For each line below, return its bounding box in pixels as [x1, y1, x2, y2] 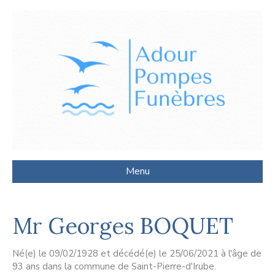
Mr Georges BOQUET [12, 212, 233, 241]
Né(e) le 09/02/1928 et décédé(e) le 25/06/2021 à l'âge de [12, 247, 261, 260]
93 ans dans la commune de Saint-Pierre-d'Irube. [12, 260, 216, 273]
